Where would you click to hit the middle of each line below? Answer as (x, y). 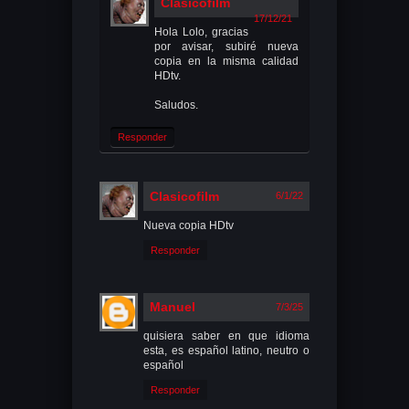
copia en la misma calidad (226, 62)
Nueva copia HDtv (189, 226)
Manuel (173, 307)
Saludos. (176, 105)
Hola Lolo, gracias (201, 32)
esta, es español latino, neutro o (226, 351)
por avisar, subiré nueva (226, 47)
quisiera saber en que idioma (226, 336)
